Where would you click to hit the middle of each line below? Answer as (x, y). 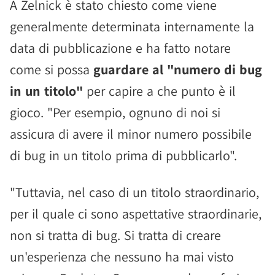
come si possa (52, 69)
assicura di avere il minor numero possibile (131, 134)
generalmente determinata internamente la (132, 26)
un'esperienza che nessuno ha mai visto (122, 257)
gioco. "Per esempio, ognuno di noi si (115, 112)
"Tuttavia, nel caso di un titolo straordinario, (134, 192)
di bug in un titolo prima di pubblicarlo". (123, 155)
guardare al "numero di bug (178, 69)
